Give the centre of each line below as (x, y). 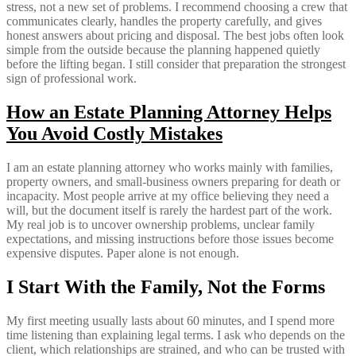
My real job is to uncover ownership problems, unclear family (161, 225)
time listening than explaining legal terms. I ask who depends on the (176, 335)
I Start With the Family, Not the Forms (166, 287)
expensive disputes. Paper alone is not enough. (123, 253)
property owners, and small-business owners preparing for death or (173, 182)
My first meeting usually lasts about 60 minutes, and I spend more (170, 320)
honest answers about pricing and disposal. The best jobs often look (175, 36)
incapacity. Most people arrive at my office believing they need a (168, 196)
